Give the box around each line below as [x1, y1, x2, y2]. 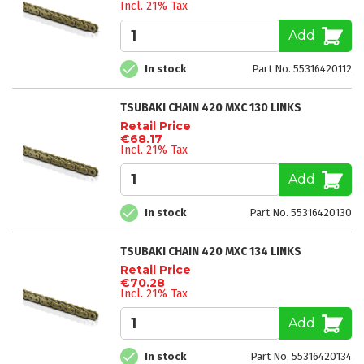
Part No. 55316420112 [252, 63, 352, 76]
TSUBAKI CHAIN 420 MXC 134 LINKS [120, 244, 301, 258]
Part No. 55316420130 [249, 206, 352, 219]
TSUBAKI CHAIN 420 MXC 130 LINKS [120, 100, 301, 115]
